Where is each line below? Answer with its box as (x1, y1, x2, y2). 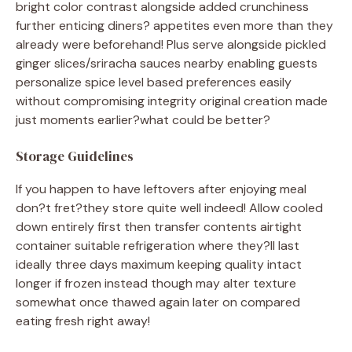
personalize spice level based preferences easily (16, 73, 291, 90)
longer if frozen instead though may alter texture (16, 274, 296, 291)
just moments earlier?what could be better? (16, 111, 270, 128)
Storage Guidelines (16, 146, 134, 166)
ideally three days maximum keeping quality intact (16, 255, 302, 273)
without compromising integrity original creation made (16, 92, 328, 109)
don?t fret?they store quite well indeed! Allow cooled (16, 199, 323, 216)
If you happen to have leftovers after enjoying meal (16, 180, 306, 197)
